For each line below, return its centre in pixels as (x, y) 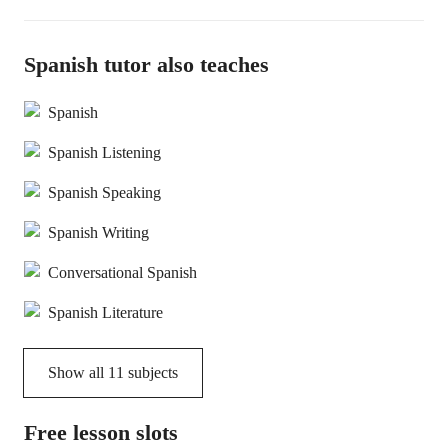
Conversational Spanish (122, 272)
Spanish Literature (105, 312)
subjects (151, 372)
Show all (78, 372)
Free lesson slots (101, 432)
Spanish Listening (104, 152)
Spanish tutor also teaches (146, 64)
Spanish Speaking (104, 192)
